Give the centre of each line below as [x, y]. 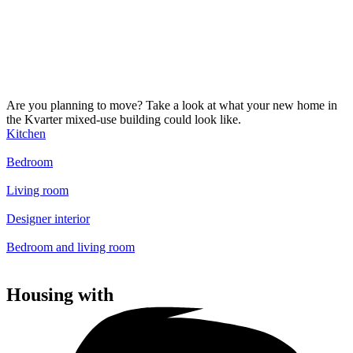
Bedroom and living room [71, 247]
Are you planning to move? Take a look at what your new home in [172, 106]
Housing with [60, 294]
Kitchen [26, 134]
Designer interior [48, 219]
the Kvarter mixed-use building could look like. [124, 120]
